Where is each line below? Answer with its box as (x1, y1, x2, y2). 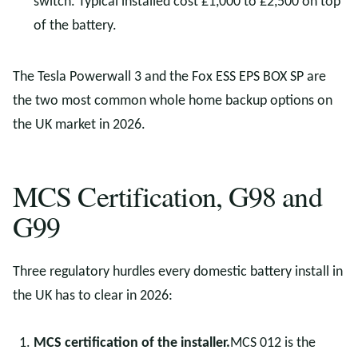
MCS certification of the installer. (34, 336, 230, 351)
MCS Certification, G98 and (13, 177, 322, 215)
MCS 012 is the (230, 336, 316, 351)
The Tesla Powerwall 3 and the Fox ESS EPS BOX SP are (13, 70, 326, 85)
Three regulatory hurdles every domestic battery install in (13, 265, 343, 280)
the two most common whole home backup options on (13, 93, 332, 109)
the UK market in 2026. (13, 117, 145, 133)
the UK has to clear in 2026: (13, 288, 173, 304)
